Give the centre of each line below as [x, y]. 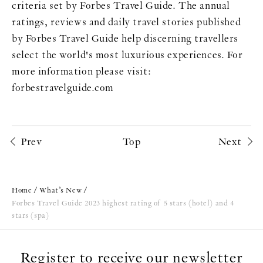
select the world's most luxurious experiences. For [127, 55]
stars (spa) [31, 215]
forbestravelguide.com [63, 88]
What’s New [61, 190]
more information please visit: [82, 71]
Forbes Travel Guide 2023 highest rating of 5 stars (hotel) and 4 [123, 203]
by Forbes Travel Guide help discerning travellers [125, 38]
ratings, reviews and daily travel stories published [127, 22]
